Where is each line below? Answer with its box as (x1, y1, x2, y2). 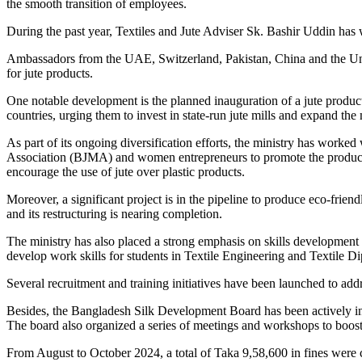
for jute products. (6, 65, 93, 80)
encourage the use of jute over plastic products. (6, 164, 245, 179)
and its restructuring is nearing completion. (6, 206, 222, 221)
